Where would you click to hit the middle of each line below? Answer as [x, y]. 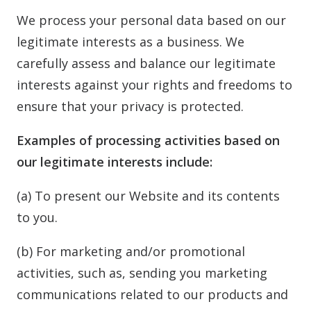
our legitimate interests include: [115, 162]
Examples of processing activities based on [148, 140]
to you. [37, 217]
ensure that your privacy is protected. [130, 106]
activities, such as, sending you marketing [142, 273]
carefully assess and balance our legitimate [146, 63]
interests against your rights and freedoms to [154, 85]
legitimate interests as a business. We [131, 42]
